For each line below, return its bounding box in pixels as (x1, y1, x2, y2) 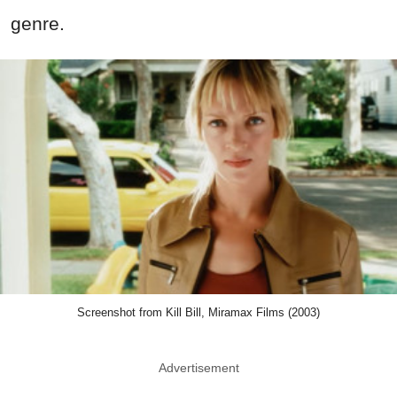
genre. (11, 13, 65, 35)
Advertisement (158, 360, 239, 375)
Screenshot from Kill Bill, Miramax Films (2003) (77, 305, 320, 319)
